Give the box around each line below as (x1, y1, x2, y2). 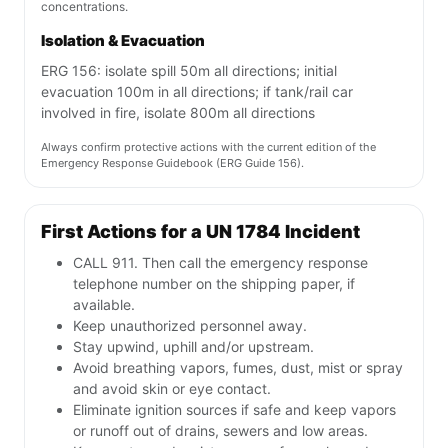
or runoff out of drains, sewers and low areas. (73, 422, 368, 440)
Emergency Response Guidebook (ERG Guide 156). (41, 156, 304, 171)
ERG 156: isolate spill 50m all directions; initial (41, 62, 337, 80)
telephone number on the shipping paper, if (73, 275, 355, 293)
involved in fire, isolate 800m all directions (41, 104, 315, 122)
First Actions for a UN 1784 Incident (41, 221, 360, 243)
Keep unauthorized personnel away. (73, 317, 307, 335)
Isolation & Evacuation (41, 31, 205, 51)
